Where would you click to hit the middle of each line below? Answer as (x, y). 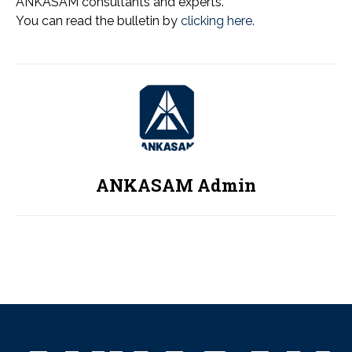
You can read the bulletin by (98, 20)
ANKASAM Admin (176, 185)
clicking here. (218, 20)
